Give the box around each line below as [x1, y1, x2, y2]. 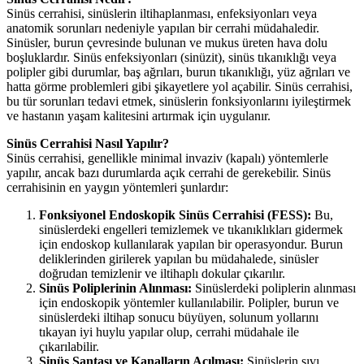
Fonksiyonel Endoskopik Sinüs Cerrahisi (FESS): [39, 208, 311, 223]
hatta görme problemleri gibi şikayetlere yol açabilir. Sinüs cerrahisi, [6, 80, 353, 94]
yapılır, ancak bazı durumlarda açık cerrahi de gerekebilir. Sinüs [6, 166, 331, 180]
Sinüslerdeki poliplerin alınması [192, 281, 356, 296]
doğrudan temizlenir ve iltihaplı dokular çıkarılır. [39, 266, 285, 281]
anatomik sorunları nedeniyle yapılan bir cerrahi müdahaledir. [6, 21, 319, 36]
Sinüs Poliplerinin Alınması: [39, 281, 192, 296]
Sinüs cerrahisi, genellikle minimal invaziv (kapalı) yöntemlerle [6, 151, 328, 166]
